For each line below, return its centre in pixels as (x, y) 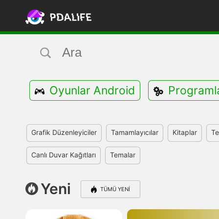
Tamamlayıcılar (135, 132)
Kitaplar (185, 132)
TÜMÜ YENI (115, 189)
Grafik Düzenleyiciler (64, 132)
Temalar (123, 155)
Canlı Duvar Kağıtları (64, 155)
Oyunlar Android (92, 90)
